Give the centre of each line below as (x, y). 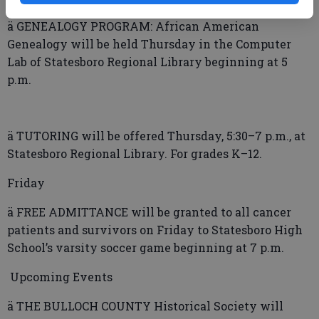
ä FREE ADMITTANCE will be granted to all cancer (149, 212)
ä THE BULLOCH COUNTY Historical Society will (145, 306)
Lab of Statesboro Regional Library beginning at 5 (147, 62)
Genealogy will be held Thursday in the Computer (149, 44)
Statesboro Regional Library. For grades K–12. (135, 153)
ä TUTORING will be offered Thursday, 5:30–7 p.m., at (156, 136)
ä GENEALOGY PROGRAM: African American (133, 26)
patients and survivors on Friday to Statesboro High (155, 230)
